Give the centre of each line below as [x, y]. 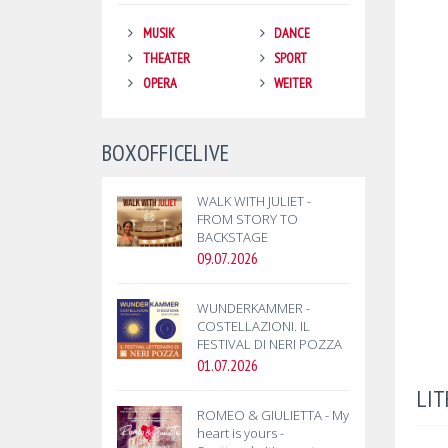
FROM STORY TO [247, 219]
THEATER [166, 58]
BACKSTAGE [232, 237]
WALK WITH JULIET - [254, 201]
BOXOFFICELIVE [165, 152]
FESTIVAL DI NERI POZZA [269, 344]
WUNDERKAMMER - [253, 308]
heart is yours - [240, 433]
